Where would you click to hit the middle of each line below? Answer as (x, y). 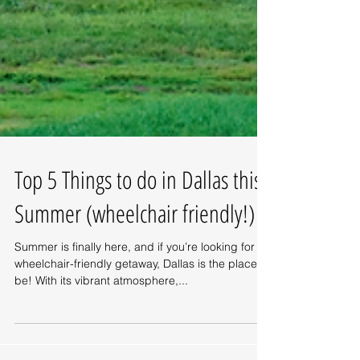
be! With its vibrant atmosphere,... (101, 351)
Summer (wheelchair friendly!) (135, 284)
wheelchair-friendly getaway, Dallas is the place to (142, 334)
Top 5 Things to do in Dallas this (138, 250)
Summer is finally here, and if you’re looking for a (139, 317)
